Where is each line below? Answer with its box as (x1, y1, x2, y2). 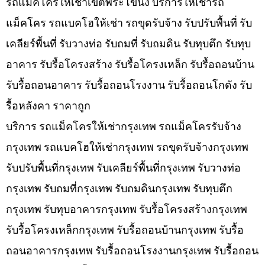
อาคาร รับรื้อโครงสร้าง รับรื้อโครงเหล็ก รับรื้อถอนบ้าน (6, 56, 254, 73)
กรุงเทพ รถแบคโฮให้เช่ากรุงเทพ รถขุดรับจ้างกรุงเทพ (6, 139, 248, 156)
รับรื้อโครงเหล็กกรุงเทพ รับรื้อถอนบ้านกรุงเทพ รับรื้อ (6, 222, 244, 238)
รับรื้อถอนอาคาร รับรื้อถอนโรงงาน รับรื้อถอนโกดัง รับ (6, 77, 252, 93)
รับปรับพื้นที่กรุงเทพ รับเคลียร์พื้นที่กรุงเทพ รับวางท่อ (6, 160, 241, 176)
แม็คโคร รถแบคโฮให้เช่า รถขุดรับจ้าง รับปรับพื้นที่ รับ (6, 15, 252, 31)
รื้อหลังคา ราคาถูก (6, 98, 91, 114)
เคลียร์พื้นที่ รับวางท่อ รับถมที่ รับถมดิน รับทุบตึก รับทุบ (6, 35, 251, 52)
